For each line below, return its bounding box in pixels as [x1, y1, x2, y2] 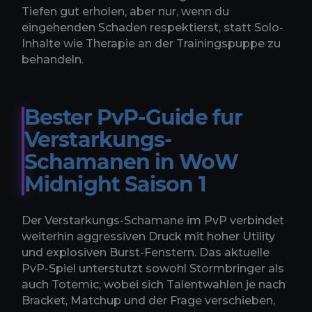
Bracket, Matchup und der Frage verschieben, [22, 294, 275, 308]
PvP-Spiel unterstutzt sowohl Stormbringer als [22, 262, 284, 276]
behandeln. [22, 53, 84, 67]
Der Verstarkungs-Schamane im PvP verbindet [22, 214, 284, 228]
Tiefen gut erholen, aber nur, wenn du [22, 5, 229, 19]
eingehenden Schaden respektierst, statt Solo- [22, 21, 283, 35]
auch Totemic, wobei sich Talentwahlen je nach [22, 278, 286, 292]
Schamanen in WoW [24, 149, 238, 175]
